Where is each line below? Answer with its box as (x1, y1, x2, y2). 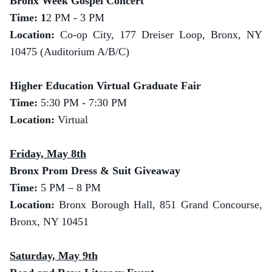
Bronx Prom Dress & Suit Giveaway (10, 165, 180, 177)
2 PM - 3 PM (46, 12, 104, 24)
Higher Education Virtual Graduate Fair (10, 80, 201, 92)
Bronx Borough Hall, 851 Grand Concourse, (59, 199, 263, 211)
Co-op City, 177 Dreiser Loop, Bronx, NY (60, 29, 262, 41)
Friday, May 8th (10, 148, 86, 160)
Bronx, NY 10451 (10, 216, 89, 228)
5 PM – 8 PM (41, 182, 101, 194)
